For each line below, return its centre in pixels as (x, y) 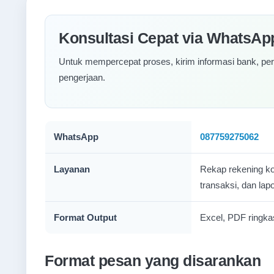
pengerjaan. (82, 77)
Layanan (72, 169)
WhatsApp (76, 137)
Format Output (85, 217)
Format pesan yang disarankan (153, 261)
